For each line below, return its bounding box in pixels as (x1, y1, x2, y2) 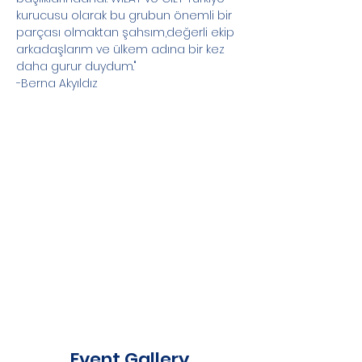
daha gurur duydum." (16, 58, 137, 74)
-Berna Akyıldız (16, 75, 98, 91)
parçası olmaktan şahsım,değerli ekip (16, 24, 238, 40)
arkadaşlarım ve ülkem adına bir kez (16, 41, 228, 57)
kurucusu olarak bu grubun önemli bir (16, 7, 235, 23)
